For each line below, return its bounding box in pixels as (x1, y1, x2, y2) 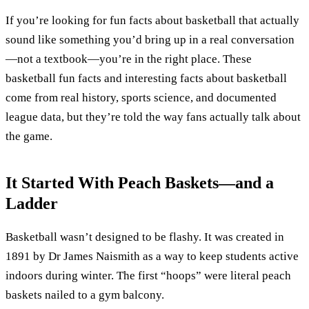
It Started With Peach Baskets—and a (6, 174, 274, 192)
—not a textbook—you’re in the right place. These (6, 52, 252, 66)
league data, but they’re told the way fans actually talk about (6, 110, 301, 123)
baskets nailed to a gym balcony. (6, 288, 164, 302)
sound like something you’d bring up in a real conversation (6, 32, 295, 46)
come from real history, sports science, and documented (6, 90, 277, 104)
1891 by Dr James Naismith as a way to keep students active (6, 250, 299, 263)
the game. (6, 129, 52, 143)
